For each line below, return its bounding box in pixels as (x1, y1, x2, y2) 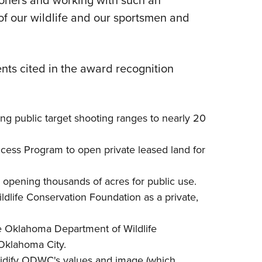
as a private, (140, 189, 198, 205)
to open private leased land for (63, 142, 205, 158)
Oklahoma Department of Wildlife (4, 221, 157, 237)
